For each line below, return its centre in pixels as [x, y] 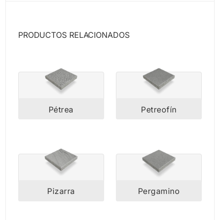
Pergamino [159, 191]
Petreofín [159, 109]
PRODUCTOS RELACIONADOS [74, 35]
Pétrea [61, 109]
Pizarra [61, 191]
